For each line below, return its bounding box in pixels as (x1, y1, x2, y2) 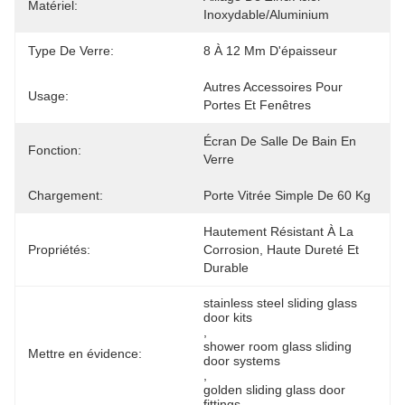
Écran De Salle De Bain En (203, 134, 356, 148)
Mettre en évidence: (28, 346, 142, 361)
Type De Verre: (28, 43, 114, 58)
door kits (203, 310, 252, 325)
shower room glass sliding (203, 339, 352, 353)
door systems (203, 353, 280, 368)
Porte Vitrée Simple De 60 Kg (203, 188, 371, 202)
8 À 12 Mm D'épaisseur (203, 43, 337, 58)
